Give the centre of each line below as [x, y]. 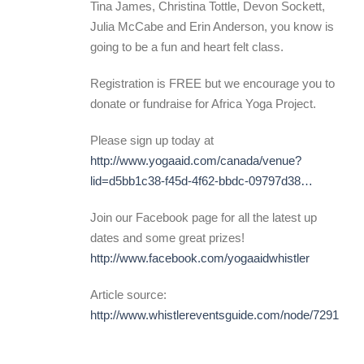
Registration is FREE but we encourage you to [212, 83]
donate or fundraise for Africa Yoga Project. [203, 104]
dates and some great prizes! [167, 238]
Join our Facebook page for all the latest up [204, 217]
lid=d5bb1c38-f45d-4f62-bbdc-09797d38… [201, 181]
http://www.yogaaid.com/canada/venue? [196, 160]
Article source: [128, 295]
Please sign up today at [152, 140]
